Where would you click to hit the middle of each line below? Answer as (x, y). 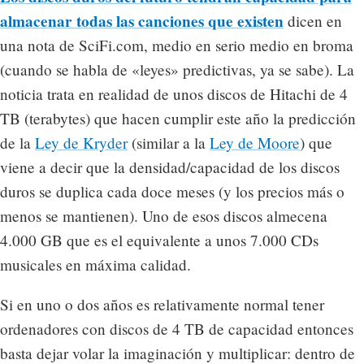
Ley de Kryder (81, 143)
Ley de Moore (255, 143)
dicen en (313, 21)
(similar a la (169, 143)
